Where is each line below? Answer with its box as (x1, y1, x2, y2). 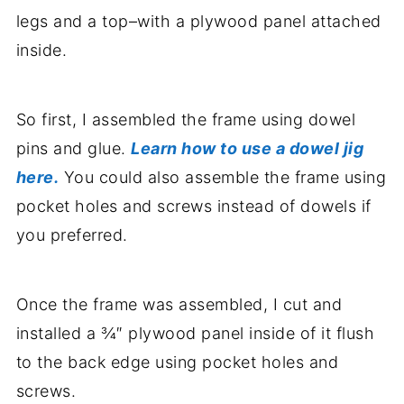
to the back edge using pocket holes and (15, 352, 339, 372)
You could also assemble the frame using (59, 167, 387, 187)
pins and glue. (15, 138, 132, 158)
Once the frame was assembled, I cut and (15, 294, 343, 314)
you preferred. (15, 225, 128, 244)
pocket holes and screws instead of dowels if (15, 196, 372, 216)
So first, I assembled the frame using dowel (15, 109, 356, 129)
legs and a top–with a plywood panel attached (15, 11, 381, 31)
